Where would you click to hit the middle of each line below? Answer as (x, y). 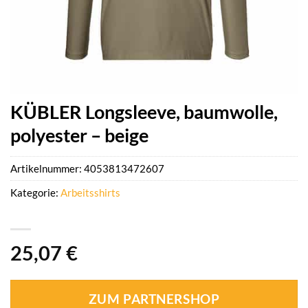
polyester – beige (79, 135)
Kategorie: (35, 193)
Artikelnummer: (47, 169)
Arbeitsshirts (90, 193)
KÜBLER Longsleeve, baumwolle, (144, 112)
